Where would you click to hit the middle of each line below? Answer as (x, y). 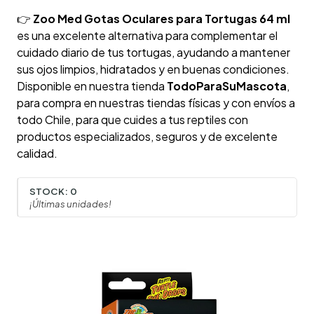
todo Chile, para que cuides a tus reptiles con (132, 120)
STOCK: (49, 191)
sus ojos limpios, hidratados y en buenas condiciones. (153, 69)
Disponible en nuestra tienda (92, 86)
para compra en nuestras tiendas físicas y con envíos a (156, 103)
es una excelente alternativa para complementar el (147, 36)
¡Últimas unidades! (70, 203)
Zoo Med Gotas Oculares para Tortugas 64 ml (162, 19)
